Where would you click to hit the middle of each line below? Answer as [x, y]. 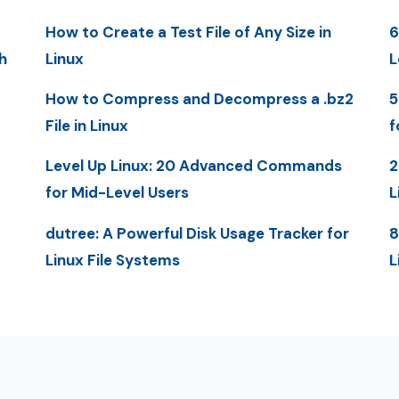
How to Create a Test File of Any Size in [188, 32]
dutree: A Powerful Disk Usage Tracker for [197, 233]
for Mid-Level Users [117, 193]
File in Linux [86, 125]
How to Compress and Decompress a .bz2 [199, 98]
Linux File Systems [112, 260]
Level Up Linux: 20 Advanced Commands [193, 166]
